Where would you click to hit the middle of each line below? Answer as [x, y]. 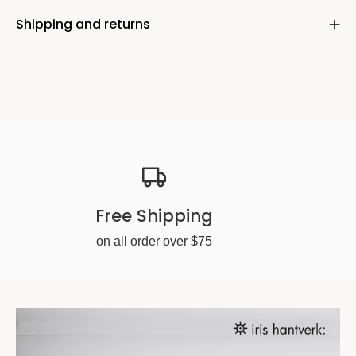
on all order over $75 [154, 242]
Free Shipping [154, 216]
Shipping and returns [83, 25]
